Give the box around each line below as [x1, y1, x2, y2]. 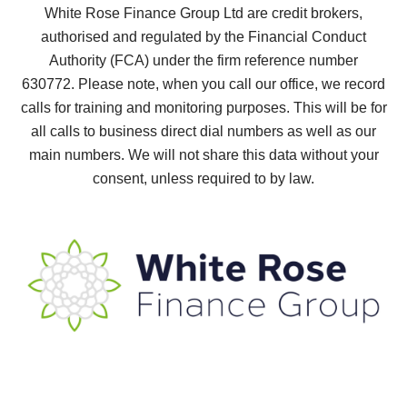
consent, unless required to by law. [93, 171, 314, 187]
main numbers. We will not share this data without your [28, 147, 379, 164]
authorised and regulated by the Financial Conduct [41, 29, 366, 45]
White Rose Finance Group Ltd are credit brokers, [45, 5, 362, 22]
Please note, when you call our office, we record [78, 76, 385, 93]
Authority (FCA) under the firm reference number [49, 53, 358, 69]
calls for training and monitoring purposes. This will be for [20, 100, 387, 116]
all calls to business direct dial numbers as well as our [31, 124, 376, 140]
